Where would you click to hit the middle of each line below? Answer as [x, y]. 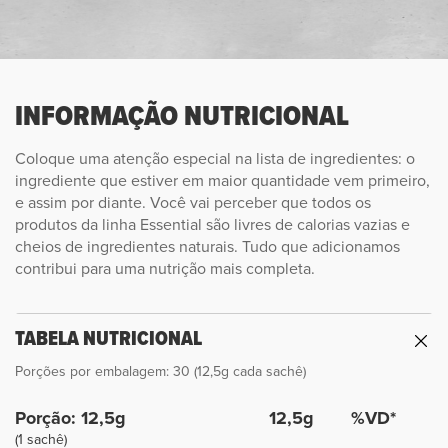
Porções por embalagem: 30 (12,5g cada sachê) [160, 371]
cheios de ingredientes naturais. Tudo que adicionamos [207, 246]
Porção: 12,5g [70, 418]
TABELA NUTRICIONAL [108, 339]
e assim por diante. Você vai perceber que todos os [193, 202]
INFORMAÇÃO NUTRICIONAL [182, 116]
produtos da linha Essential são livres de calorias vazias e [212, 224]
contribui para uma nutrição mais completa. [165, 268]
